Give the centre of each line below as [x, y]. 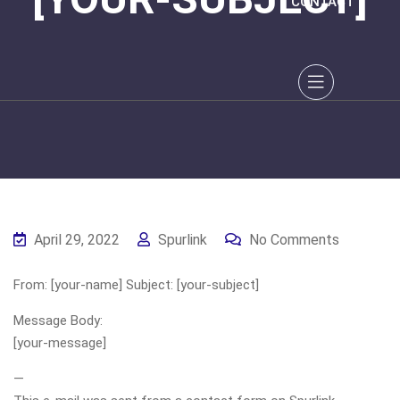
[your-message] [60, 343]
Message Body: [58, 321]
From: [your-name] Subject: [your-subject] [136, 285]
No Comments [292, 240]
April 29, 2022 [75, 240]
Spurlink [181, 240]
